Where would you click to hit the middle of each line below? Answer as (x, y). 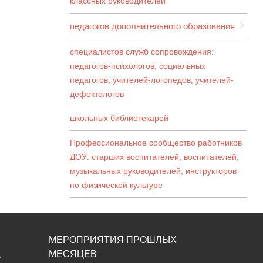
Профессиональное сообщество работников (156, 143)
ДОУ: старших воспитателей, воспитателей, (154, 157)
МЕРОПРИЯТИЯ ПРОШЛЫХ (113, 240)
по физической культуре (116, 185)
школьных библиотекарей (119, 118)
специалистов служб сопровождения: (142, 51)
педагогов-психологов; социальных (138, 65)
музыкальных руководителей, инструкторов (153, 171)
